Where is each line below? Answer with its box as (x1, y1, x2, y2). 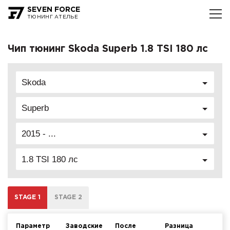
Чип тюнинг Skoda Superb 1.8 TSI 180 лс (8, 45, 208, 53)
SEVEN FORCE (27, 7, 80, 13)
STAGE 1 (14, 195, 41, 201)
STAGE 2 (54, 195, 82, 201)
